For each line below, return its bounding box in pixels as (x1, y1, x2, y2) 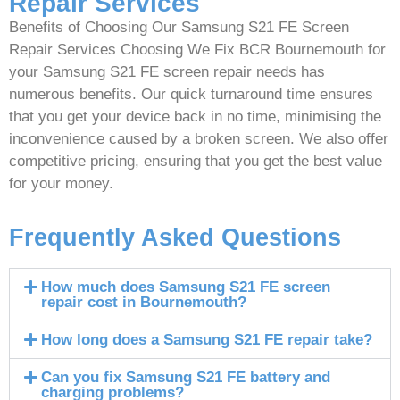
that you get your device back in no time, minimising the (9, 108, 381, 126)
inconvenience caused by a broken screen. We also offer (9, 130, 388, 148)
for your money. (9, 175, 113, 193)
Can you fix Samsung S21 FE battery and (41, 368, 331, 386)
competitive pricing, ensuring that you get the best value (9, 153, 382, 171)
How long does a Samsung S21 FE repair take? (41, 330, 373, 348)
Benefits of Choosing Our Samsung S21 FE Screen (9, 19, 349, 37)
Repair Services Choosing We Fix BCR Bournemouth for (9, 41, 386, 59)
